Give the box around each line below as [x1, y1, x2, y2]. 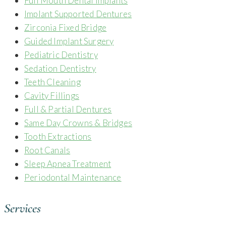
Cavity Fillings [24, 90, 79, 101]
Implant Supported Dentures [24, 8, 132, 19]
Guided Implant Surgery [24, 35, 114, 46]
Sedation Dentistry [24, 63, 96, 74]
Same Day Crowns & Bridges [24, 117, 132, 128]
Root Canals [24, 144, 71, 155]
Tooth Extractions [24, 131, 92, 142]
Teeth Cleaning [24, 76, 81, 87]
